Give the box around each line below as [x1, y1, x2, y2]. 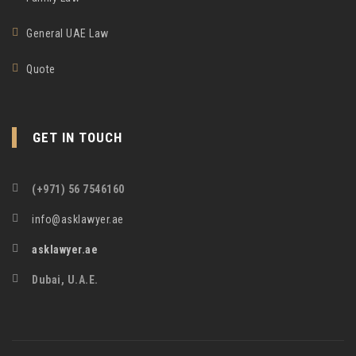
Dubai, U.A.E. [32, 273, 99, 286]
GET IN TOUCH [33, 129, 122, 145]
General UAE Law [26, 26, 109, 40]
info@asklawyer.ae [32, 212, 124, 226]
